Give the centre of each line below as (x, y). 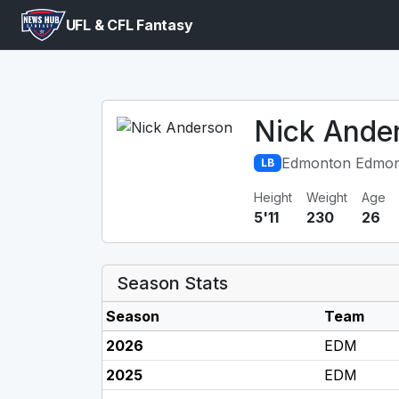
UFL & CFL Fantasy (129, 25)
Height (273, 197)
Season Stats (172, 283)
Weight (327, 197)
